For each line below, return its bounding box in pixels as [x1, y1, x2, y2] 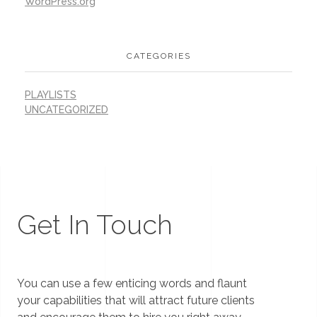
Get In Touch [17, 209, 173, 241]
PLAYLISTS [25, 89, 76, 101]
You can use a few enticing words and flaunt [17, 277, 247, 291]
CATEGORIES [126, 50, 191, 61]
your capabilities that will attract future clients [17, 294, 255, 308]
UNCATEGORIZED [25, 104, 108, 116]
